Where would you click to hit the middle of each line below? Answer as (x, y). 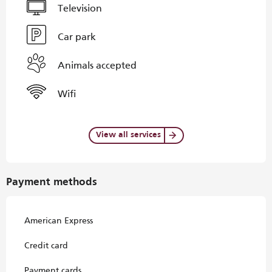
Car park (77, 36)
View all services (128, 135)
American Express (59, 221)
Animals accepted (97, 65)
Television (80, 8)
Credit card (46, 246)
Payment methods (52, 183)
